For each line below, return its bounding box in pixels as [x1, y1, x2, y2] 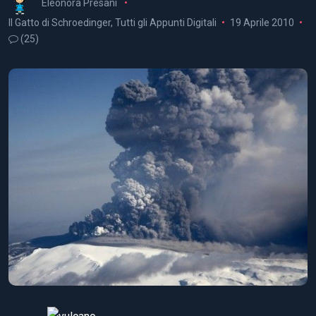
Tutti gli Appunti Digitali [115, 16, 217, 28]
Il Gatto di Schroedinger [8, 16, 111, 28]
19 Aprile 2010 [229, 16, 294, 28]
